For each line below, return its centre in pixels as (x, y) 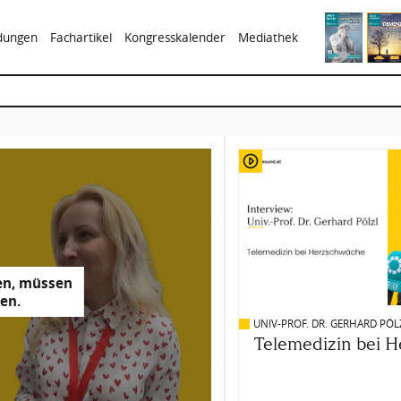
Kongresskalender (175, 37)
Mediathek (269, 37)
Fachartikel (81, 37)
